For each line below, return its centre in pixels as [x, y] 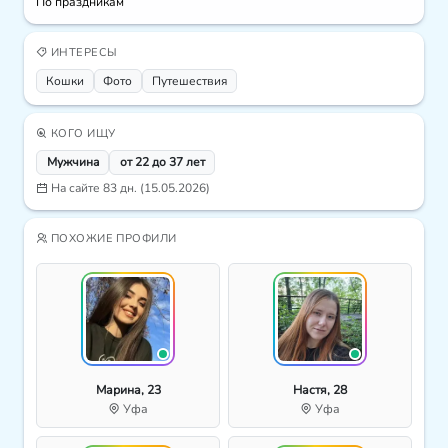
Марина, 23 [128, 390]
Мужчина [72, 162]
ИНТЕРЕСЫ [82, 53]
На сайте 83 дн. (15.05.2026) [129, 188]
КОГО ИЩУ [81, 133]
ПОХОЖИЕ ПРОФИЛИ [112, 239]
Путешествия [189, 81]
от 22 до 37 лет [162, 162]
